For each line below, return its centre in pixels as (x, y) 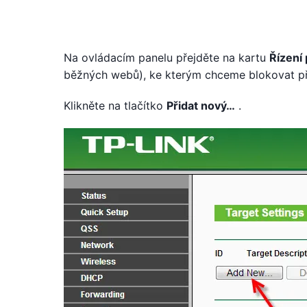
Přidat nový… (201, 106)
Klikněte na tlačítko (115, 106)
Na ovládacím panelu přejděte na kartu (167, 58)
